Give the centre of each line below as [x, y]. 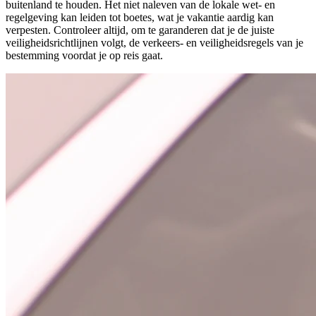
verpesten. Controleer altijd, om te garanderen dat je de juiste [140, 30]
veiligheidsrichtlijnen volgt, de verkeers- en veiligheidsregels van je [154, 43]
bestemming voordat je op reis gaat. [84, 56]
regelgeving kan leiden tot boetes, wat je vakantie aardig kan [140, 18]
